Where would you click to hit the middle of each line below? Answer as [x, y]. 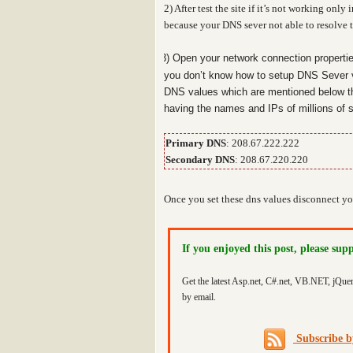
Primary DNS [196, 143]
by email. [199, 297]
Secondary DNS [200, 160]
